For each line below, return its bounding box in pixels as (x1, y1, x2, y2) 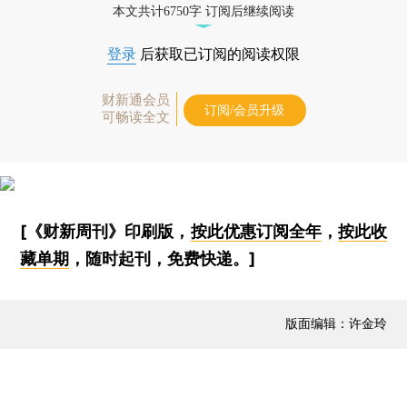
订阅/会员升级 (204, 103, 284, 117)
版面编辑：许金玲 (284, 314, 387, 331)
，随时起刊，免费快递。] (69, 248, 256, 268)
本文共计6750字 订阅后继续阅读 (113, 4, 294, 18)
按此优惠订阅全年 (190, 221, 322, 241)
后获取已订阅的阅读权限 (136, 45, 300, 62)
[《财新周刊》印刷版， (20, 221, 191, 241)
